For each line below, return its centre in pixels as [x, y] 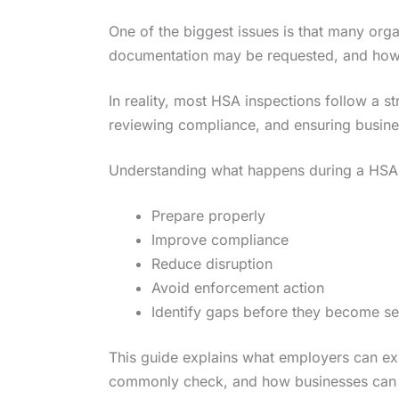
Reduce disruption [212, 264]
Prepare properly [208, 216]
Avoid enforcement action [238, 288]
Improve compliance [220, 240]
